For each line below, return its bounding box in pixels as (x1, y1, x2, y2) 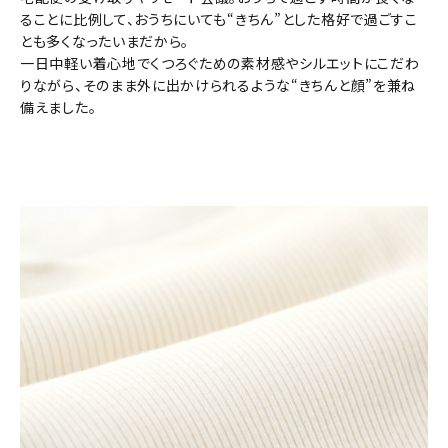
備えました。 (20, 97, 97, 118)
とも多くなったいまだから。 (20, 31, 190, 52)
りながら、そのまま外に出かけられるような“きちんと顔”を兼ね (20, 75, 417, 96)
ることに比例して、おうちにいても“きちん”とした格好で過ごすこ (20, 9, 418, 30)
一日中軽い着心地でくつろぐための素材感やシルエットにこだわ (20, 53, 420, 74)
